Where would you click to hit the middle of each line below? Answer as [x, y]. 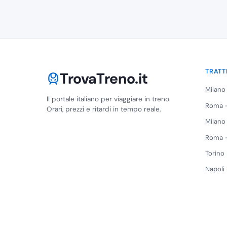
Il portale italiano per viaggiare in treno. [109, 99]
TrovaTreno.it [104, 79]
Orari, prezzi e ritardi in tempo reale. [104, 109]
